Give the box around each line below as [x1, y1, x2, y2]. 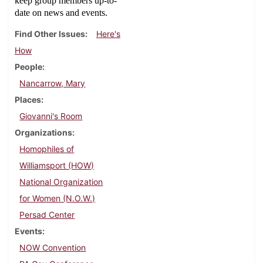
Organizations [15, 127, 72, 138]
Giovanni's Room [19, 111, 83, 122]
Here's [96, 29, 120, 39]
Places [15, 95, 41, 105]
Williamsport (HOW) [19, 160, 95, 171]
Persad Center [19, 210, 75, 220]
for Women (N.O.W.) [19, 193, 96, 204]
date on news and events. [15, 8, 107, 18]
